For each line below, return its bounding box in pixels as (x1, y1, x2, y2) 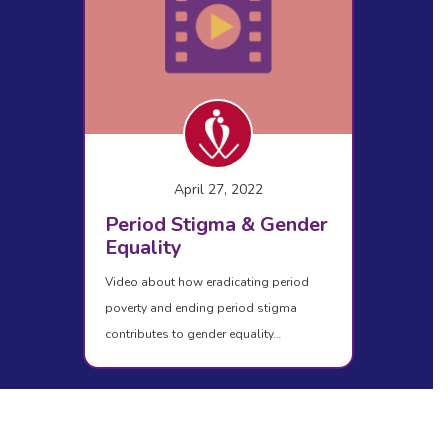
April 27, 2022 (173, 179, 263, 199)
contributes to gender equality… (104, 325, 281, 342)
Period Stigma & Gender (104, 210, 328, 238)
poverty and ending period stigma (104, 299, 297, 316)
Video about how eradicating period (104, 273, 309, 290)
